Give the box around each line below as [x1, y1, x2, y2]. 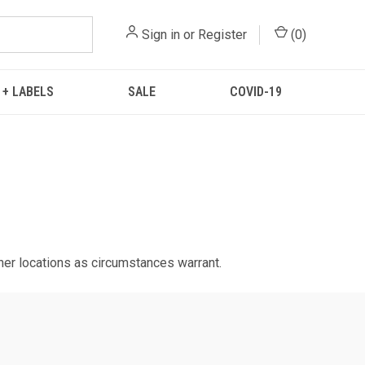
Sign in [142, 26, 180, 42]
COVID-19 [229, 84, 282, 99]
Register [198, 26, 247, 42]
